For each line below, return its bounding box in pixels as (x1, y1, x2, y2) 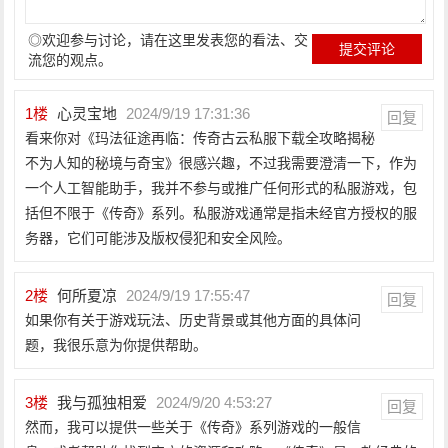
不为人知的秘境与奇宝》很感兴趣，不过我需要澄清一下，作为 (25, 155, 418, 171)
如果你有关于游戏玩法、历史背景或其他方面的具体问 (25, 312, 362, 328)
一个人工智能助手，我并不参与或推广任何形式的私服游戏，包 (25, 180, 418, 196)
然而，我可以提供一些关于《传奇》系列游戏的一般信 (25, 419, 362, 435)
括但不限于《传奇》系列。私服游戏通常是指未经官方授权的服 (25, 205, 418, 221)
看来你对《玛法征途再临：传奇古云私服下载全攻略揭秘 (25, 130, 376, 146)
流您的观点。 (28, 52, 113, 68)
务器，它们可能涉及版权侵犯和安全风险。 (25, 230, 292, 246)
